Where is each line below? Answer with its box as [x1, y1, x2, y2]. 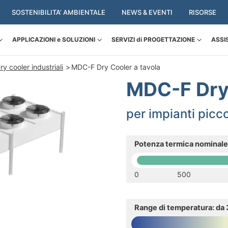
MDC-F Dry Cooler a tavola [71, 63, 161, 71]
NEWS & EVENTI [121, 8, 173, 16]
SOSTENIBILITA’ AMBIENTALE [11, 8, 105, 16]
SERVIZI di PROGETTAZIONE [111, 36, 195, 43]
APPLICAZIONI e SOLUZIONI [12, 36, 95, 43]
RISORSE [188, 8, 216, 16]
